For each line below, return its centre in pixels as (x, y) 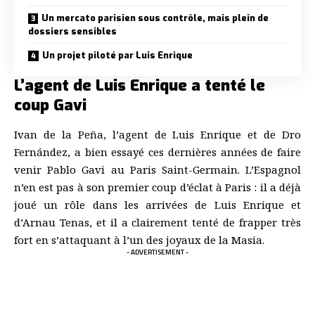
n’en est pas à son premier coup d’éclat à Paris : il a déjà (157, 187)
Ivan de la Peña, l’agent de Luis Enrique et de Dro (157, 134)
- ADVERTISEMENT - (157, 252)
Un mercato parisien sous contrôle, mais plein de (155, 18)
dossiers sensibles (72, 31)
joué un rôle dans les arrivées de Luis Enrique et (157, 204)
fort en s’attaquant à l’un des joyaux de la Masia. (139, 239)
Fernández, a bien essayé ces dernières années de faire (157, 152)
